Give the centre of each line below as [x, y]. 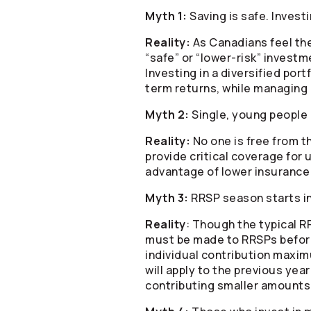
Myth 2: [168, 115]
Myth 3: [168, 198]
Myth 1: [167, 16]
